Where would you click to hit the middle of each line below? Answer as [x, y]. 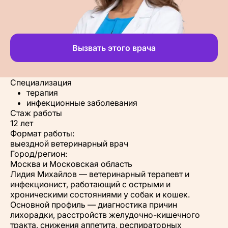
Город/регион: [39, 154]
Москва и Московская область [71, 164]
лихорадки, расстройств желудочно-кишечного [105, 215]
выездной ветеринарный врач [69, 144]
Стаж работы [36, 113]
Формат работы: [42, 133]
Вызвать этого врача [114, 48]
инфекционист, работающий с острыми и [90, 184]
